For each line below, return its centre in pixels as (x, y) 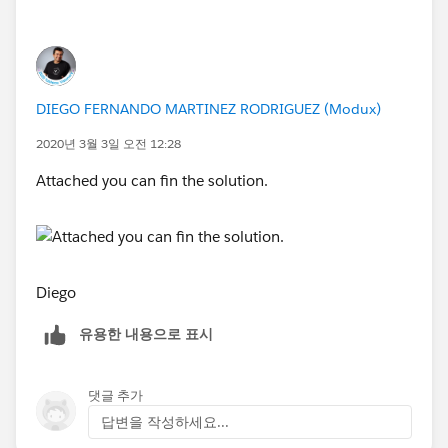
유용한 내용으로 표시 (146, 333)
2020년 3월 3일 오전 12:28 (108, 143)
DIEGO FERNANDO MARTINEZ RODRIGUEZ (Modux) (208, 108)
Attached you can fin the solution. (152, 180)
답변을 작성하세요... (165, 421)
